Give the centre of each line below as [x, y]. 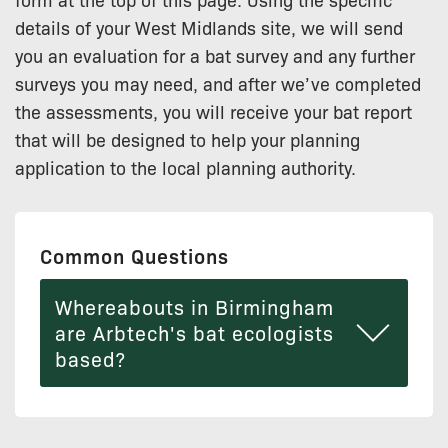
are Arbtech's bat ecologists [194, 333]
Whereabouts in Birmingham [194, 307]
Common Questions [134, 256]
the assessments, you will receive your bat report [213, 111]
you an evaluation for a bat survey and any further [215, 55]
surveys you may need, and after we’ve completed [218, 83]
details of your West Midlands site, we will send [209, 27]
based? [90, 359]
